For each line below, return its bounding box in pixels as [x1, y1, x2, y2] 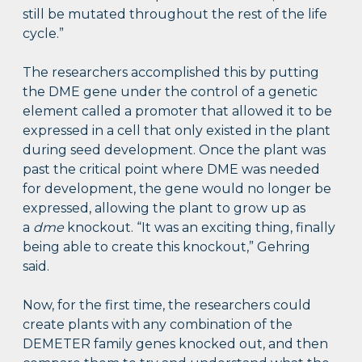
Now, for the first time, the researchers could [23, 297, 312, 313]
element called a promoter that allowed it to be [23, 103, 333, 119]
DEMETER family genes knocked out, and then [23, 335, 329, 351]
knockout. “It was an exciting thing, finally [64, 219, 336, 235]
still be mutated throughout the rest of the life [23, 6, 328, 22]
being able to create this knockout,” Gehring [23, 238, 311, 255]
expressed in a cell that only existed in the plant [23, 122, 331, 138]
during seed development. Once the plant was [23, 141, 326, 158]
